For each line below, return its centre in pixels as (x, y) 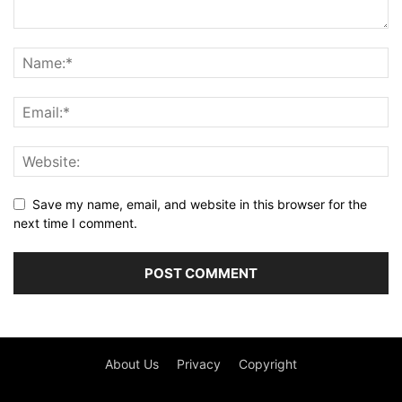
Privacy (199, 363)
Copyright (268, 363)
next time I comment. (75, 223)
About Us (132, 363)
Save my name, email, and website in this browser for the (200, 204)
